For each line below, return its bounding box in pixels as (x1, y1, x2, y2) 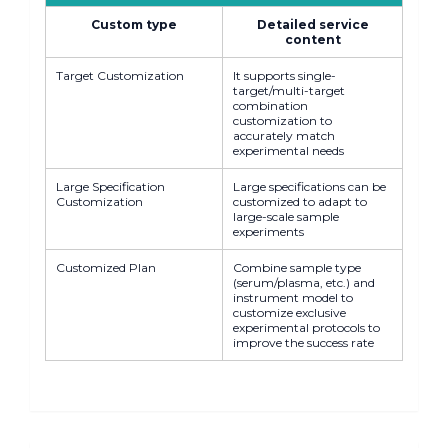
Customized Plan (56, 259, 156, 275)
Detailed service (256, 16, 369, 32)
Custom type (91, 16, 177, 32)
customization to (233, 112, 332, 128)
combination (233, 97, 308, 113)
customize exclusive (233, 304, 346, 320)
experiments (233, 223, 304, 239)
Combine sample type (233, 259, 361, 275)
